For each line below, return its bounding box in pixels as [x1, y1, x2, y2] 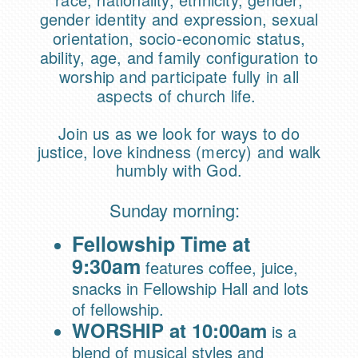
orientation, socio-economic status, [52, 26, 306, 50]
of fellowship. [72, 297, 169, 321]
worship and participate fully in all [58, 65, 300, 89]
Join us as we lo [58, 121, 175, 145]
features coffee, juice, [145, 256, 298, 280]
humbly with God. [115, 158, 243, 182]
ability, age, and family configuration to [39, 46, 319, 70]
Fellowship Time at [72, 229, 250, 259]
